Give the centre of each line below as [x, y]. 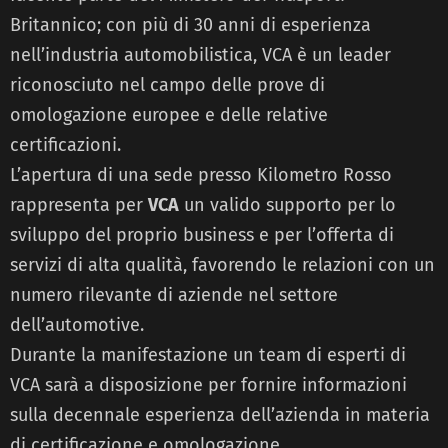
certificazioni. [65, 144]
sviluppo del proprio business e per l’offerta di [202, 234]
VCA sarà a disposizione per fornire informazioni [208, 384]
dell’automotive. [77, 324]
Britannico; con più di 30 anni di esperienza [190, 24]
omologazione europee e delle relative [169, 114]
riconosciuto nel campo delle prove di [167, 84]
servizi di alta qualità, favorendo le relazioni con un [222, 264]
